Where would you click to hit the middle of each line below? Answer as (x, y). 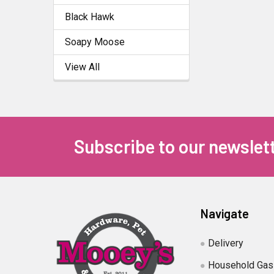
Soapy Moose (95, 42)
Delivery (226, 243)
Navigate (225, 213)
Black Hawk (90, 17)
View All (82, 67)
